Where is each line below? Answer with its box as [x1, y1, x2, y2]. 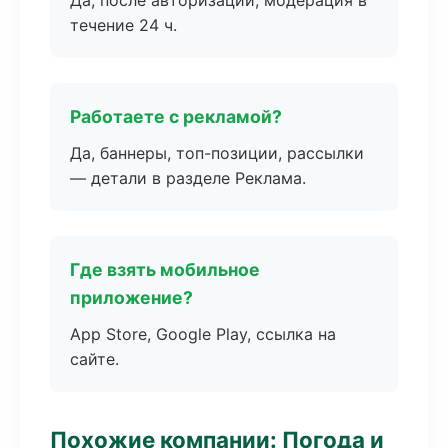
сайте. [70, 349, 119, 369]
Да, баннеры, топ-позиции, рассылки [70, 143, 364, 163]
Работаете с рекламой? [70, 106, 282, 127]
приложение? [70, 287, 193, 308]
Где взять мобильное [70, 259, 260, 280]
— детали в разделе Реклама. [70, 168, 306, 188]
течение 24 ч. [70, 15, 177, 35]
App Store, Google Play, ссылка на [70, 324, 336, 344]
